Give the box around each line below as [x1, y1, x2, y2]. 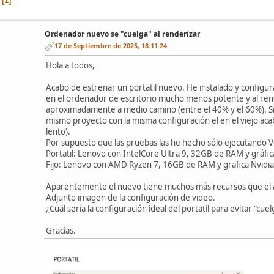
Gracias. [46, 224, 76, 236]
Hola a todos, [46, 59, 95, 71]
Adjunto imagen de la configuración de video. [46, 191, 215, 203]
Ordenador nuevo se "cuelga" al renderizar [45, 28, 200, 39]
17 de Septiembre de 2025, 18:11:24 [54, 41, 167, 51]
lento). [46, 125, 72, 137]
